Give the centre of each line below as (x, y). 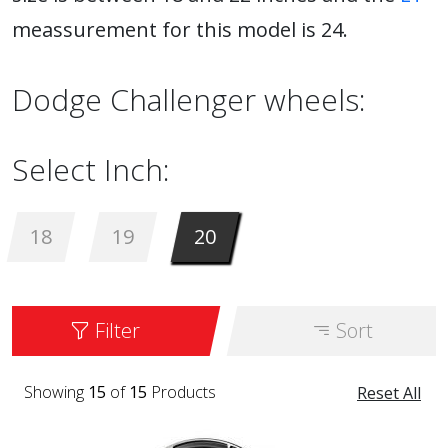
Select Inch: (91, 169)
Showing (56, 392)
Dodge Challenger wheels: (189, 99)
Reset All (389, 393)
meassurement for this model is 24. (180, 29)
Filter (115, 330)
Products (181, 392)
